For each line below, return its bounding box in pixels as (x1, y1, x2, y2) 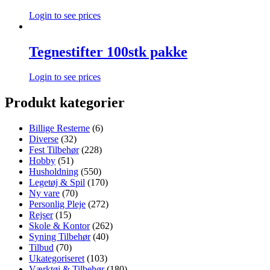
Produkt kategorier (5, 95, 125, 111)
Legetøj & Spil (29, 177, 85, 188)
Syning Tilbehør (29, 231, 90, 242)
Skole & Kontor (29, 221, 90, 231)
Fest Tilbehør (29, 145, 79, 155)
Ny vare (29, 188, 60, 199)
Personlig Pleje (29, 199, 86, 210)
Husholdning (29, 166, 78, 177)
